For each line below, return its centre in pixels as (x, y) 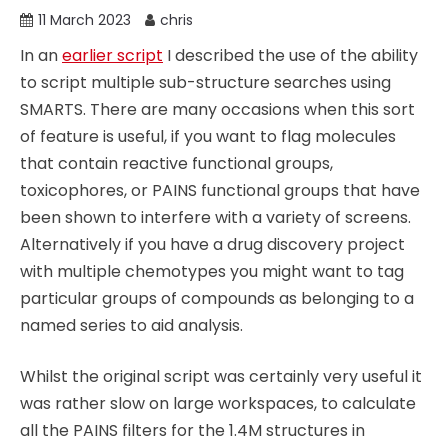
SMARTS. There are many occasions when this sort (217, 109)
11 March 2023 (84, 20)
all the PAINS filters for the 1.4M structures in (192, 430)
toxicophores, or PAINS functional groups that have (220, 190)
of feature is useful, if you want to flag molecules (208, 136)
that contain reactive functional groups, (176, 163)
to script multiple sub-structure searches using (205, 82)
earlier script (112, 55)
